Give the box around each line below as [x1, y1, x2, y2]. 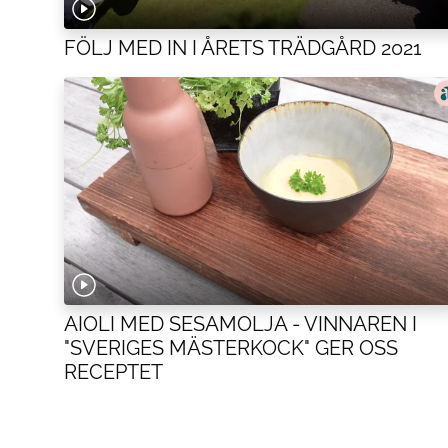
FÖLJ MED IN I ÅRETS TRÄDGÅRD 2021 [64, 35, 422, 60]
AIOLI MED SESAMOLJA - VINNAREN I [64, 312, 417, 337]
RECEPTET [64, 360, 163, 385]
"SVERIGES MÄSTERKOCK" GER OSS [64, 336, 398, 361]
